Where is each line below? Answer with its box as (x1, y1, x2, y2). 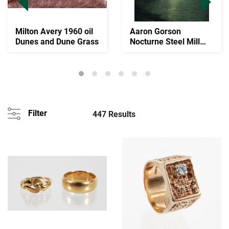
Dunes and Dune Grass (15, 37, 99, 47)
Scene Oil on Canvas (130, 47, 205, 57)
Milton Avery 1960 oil (15, 27, 93, 37)
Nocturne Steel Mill (130, 37, 200, 47)
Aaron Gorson (130, 27, 181, 37)
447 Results (93, 109, 135, 120)
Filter (28, 108, 47, 119)
